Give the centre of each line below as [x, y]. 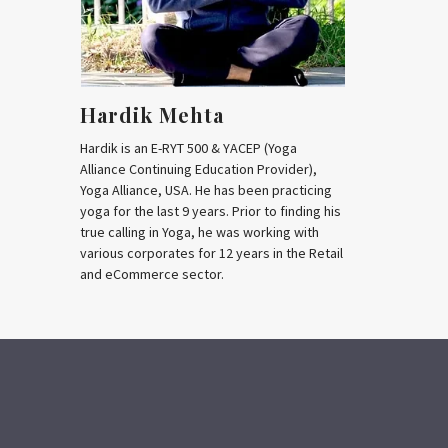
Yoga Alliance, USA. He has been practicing [206, 189]
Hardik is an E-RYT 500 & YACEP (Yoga [189, 147]
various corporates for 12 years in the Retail [212, 252]
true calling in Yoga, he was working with [200, 231]
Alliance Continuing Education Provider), [199, 168]
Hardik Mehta [152, 114]
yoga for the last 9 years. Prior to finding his [211, 210]
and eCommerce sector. [152, 273]
